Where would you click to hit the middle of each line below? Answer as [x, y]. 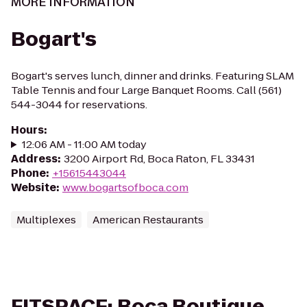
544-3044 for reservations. [79, 105]
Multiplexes [46, 220]
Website [34, 187]
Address [34, 159]
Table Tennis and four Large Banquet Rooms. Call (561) [146, 90]
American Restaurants [148, 220]
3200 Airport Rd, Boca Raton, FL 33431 [159, 159]
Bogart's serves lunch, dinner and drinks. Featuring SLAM [152, 76]
